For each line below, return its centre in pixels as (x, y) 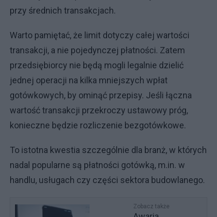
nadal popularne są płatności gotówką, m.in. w (97, 165)
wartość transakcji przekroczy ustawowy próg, (99, 110)
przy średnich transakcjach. (63, 10)
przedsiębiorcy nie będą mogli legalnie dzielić (97, 65)
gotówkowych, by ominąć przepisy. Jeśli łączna (101, 95)
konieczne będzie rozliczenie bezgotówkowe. (98, 125)
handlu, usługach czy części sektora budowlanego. (108, 180)
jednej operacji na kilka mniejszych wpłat (89, 80)
